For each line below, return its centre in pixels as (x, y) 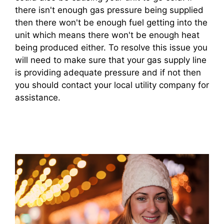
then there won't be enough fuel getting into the (111, 22)
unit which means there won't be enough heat (107, 35)
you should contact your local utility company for (112, 85)
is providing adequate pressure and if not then (108, 72)
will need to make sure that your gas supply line (111, 60)
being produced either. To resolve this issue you (111, 47)
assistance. (38, 97)
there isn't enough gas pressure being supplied (109, 10)
